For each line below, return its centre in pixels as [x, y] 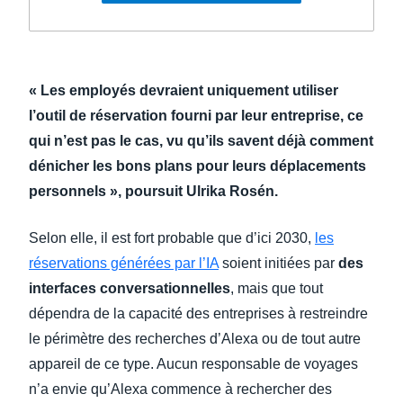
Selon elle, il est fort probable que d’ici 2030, [172, 238]
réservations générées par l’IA [124, 263]
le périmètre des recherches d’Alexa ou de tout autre [195, 339]
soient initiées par [278, 263]
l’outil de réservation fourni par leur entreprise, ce [196, 116]
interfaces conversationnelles [130, 288]
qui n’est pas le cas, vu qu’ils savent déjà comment [201, 141]
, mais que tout [277, 288]
